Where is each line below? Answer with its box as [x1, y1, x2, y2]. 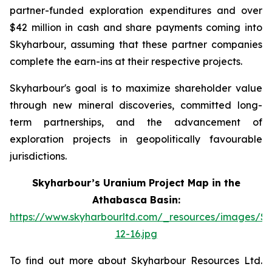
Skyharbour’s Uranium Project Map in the [32, 177, 240, 189]
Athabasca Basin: [92, 194, 180, 206]
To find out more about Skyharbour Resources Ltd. [10, 254, 262, 267]
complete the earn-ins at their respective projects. [10, 55, 242, 67]
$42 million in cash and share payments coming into [10, 21, 262, 33]
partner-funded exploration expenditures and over [10, 4, 262, 16]
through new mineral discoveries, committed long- [10, 99, 262, 111]
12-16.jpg [115, 228, 157, 240]
